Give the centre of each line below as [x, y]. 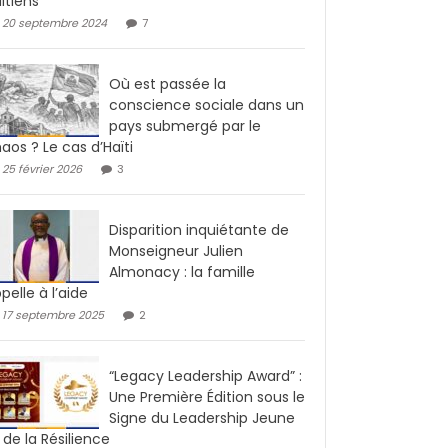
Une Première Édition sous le [207, 397]
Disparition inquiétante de [199, 230]
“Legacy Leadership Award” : [205, 376]
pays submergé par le [185, 126]
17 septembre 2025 [53, 315]
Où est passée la [167, 84]
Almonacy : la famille [182, 272]
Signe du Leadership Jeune [202, 418]
